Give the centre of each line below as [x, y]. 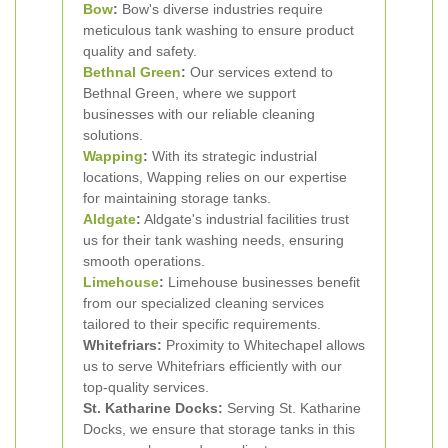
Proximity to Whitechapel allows [263, 345]
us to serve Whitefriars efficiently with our [212, 366]
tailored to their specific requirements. [202, 324]
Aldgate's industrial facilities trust [245, 219]
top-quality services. [146, 387]
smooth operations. [144, 261]
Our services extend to [259, 72]
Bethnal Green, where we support [189, 93]
